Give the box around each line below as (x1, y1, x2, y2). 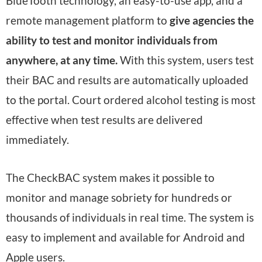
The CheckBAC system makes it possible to (6, 170, 215, 184)
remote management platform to (6, 13, 170, 27)
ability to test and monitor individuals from (6, 33, 218, 47)
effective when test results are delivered (6, 113, 203, 127)
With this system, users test (118, 53, 254, 67)
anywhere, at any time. (6, 53, 118, 67)
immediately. (6, 133, 69, 147)
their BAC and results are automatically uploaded (6, 73, 249, 87)
